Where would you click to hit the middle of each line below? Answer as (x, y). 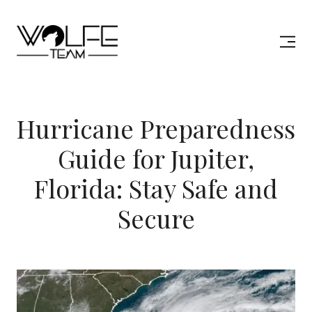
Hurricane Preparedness (156, 128)
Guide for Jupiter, (156, 158)
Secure (156, 218)
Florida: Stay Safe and (156, 188)
